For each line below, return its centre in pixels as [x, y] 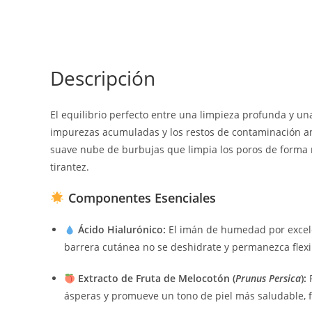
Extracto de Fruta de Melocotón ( [156, 279]
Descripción [103, 78]
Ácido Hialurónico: [122, 230]
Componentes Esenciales [140, 198]
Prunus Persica [268, 279]
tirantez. [70, 167]
